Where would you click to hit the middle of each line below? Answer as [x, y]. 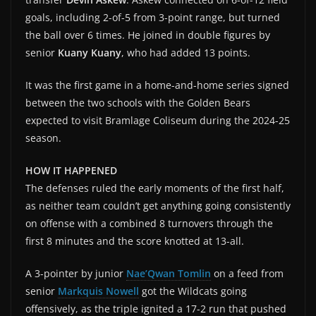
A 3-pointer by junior [76, 273]
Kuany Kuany [90, 52]
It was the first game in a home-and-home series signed [157, 85]
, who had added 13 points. [186, 52]
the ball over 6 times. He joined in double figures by [148, 35]
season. [43, 138]
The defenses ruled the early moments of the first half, [155, 188]
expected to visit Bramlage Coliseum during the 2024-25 [158, 120]
